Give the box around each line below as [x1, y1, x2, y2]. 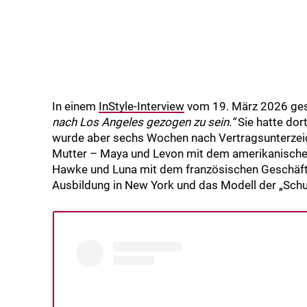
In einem [52, 99, 99, 114]
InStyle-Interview [99, 99, 184, 114]
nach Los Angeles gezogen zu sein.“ [52, 115, 235, 130]
